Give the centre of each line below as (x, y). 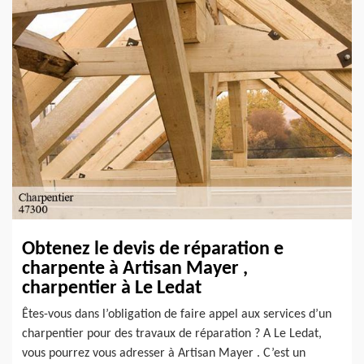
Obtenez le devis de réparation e (153, 249)
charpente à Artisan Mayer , (135, 269)
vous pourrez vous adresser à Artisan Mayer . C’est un (164, 353)
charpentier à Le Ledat (112, 288)
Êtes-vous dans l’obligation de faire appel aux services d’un (177, 314)
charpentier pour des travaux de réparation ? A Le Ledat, (172, 334)
